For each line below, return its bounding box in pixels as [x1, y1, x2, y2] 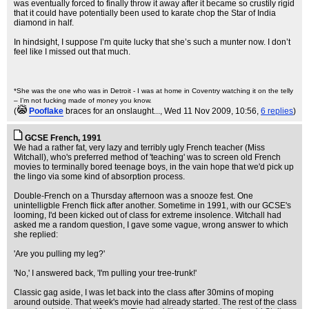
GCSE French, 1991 [25, 133, 101, 143]
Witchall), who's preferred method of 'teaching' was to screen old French [14, 152, 281, 162]
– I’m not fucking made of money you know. [14, 97, 152, 104]
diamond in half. [14, 18, 74, 28]
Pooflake [29, 106, 63, 116]
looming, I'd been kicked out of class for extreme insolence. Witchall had [14, 210, 281, 220]
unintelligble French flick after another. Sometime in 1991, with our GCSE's [14, 201, 291, 210]
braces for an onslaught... [66, 106, 160, 116]
